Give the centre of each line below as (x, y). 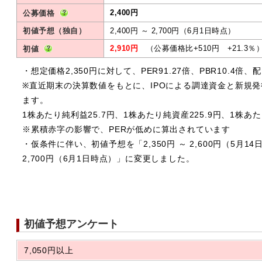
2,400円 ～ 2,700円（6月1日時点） (173, 31)
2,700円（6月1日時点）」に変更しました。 (108, 159)
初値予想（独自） (54, 31)
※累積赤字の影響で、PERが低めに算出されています (126, 130)
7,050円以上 (49, 250)
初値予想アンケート (71, 224)
